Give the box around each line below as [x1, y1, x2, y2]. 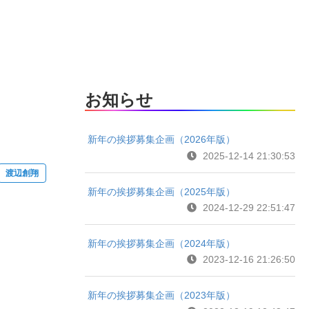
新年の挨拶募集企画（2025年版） [88, 186, 236, 197]
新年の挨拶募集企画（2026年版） [88, 134, 236, 146]
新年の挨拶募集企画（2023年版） [88, 290, 236, 301]
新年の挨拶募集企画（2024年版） [88, 238, 236, 250]
